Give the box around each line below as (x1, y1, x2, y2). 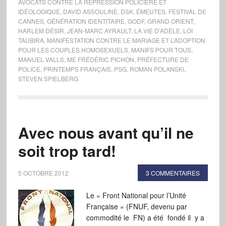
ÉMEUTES (136, 7, 165, 16)
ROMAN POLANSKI (129, 65, 184, 73)
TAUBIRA (18, 36, 44, 44)
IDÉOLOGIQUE (18, 7, 60, 16)
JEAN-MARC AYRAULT (67, 26, 131, 35)
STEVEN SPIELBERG (18, 74, 78, 83)
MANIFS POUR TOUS (131, 45, 191, 54)
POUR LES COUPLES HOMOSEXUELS (18, 45, 128, 54)
